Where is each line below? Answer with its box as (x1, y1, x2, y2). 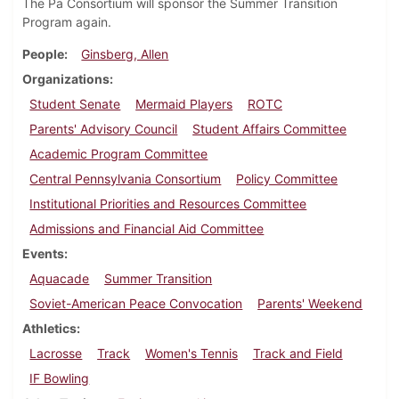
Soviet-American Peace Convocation (29, 296, 243, 312)
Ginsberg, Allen (81, 46, 169, 62)
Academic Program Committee (29, 146, 208, 162)
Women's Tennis (144, 346, 238, 362)
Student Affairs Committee (192, 121, 347, 137)
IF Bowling (29, 370, 90, 387)
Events (22, 246, 64, 262)
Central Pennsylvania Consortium (29, 171, 222, 187)
